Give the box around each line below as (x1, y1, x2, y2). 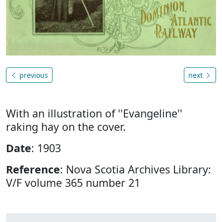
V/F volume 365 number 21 (6, 175, 140, 190)
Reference (6, 162, 60, 177)
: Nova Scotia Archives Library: (60, 162, 211, 177)
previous (17, 70, 48, 80)
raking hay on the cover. (6, 119, 126, 134)
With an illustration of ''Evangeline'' (6, 106, 182, 121)
